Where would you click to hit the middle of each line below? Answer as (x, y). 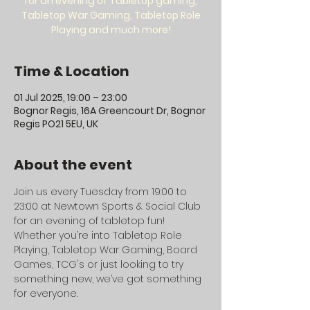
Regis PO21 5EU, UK (56, 124)
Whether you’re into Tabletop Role (99, 235)
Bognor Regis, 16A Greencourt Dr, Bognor (110, 111)
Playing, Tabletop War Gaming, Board (107, 250)
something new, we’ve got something (109, 279)
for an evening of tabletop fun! (91, 221)
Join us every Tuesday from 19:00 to (102, 192)
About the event (73, 165)
